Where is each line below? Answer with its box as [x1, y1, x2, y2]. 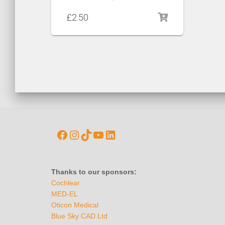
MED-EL [51, 190, 78, 198]
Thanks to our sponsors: [51, 168, 137, 176]
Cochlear [51, 179, 80, 187]
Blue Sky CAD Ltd [51, 212, 107, 220]
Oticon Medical [51, 201, 98, 209]
